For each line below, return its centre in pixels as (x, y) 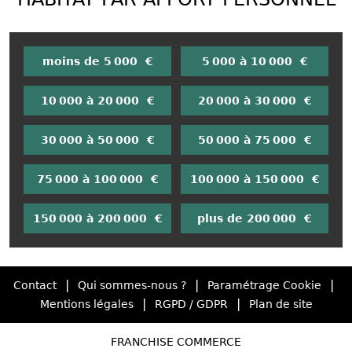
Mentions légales (86, 304)
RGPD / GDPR (191, 304)
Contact (35, 286)
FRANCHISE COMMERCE (176, 342)
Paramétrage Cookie (264, 286)
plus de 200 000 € (255, 219)
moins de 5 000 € (97, 62)
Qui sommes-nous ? (132, 286)
